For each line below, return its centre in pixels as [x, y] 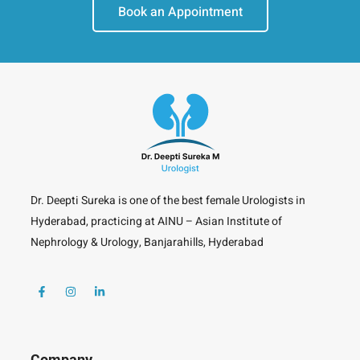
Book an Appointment [180, 12]
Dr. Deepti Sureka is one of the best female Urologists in [168, 200]
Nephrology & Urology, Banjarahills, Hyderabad [147, 242]
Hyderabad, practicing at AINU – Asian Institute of [156, 221]
